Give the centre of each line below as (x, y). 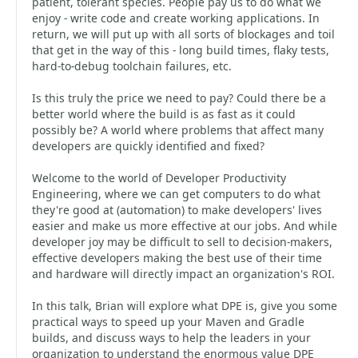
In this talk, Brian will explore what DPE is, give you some (185, 306)
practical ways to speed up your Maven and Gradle (168, 322)
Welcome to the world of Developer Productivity (159, 178)
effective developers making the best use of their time (177, 258)
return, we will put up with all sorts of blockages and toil (183, 34)
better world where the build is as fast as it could (164, 114)
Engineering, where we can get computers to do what (176, 194)
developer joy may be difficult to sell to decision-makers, (182, 242)
